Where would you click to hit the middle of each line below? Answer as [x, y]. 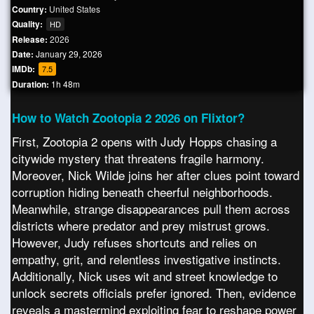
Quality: [28, 24]
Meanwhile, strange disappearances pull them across [151, 209]
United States [75, 9]
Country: [30, 9]
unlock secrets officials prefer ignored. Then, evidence [154, 293]
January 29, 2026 [68, 54]
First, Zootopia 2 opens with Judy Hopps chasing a [144, 141]
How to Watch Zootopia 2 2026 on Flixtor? [128, 118]
